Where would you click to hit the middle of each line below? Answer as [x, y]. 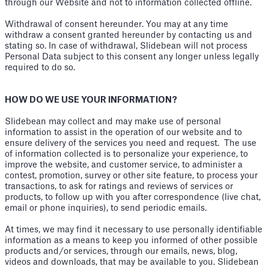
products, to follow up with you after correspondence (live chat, [133, 198]
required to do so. [40, 68]
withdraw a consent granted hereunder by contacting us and [128, 35]
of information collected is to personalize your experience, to [126, 154]
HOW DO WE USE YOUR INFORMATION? [91, 100]
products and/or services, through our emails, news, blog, [121, 252]
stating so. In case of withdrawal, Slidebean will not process [126, 46]
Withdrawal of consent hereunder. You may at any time [116, 25]
